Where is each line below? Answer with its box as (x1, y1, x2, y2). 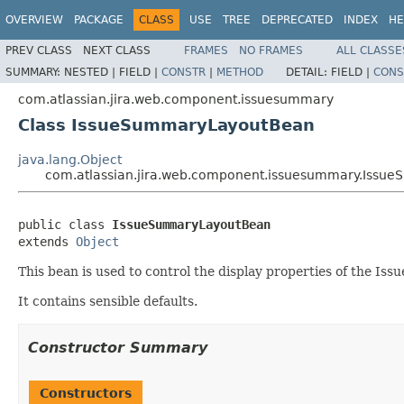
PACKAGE (74, 14, 124, 26)
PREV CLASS (5, 43, 72, 57)
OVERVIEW (5, 14, 63, 26)
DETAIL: (286, 65, 331, 78)
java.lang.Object (18, 151, 122, 167)
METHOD (216, 65, 263, 78)
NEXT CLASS (83, 43, 151, 57)
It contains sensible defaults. (18, 293, 197, 308)
